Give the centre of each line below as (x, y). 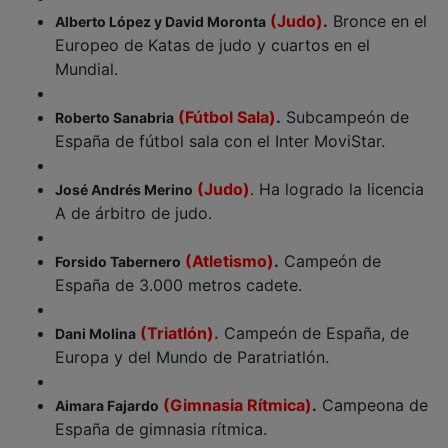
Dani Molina (95, 319)
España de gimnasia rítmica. (161, 414)
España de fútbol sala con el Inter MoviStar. (220, 126)
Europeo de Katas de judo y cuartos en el (212, 30)
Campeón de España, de (314, 318)
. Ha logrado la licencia (337, 174)
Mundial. (86, 54)
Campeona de (372, 390)
